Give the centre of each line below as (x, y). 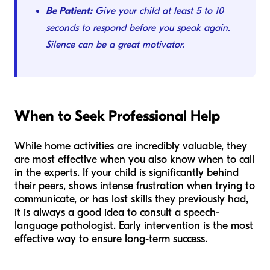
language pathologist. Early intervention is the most (134, 226)
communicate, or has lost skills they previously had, (131, 199)
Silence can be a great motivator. (115, 45)
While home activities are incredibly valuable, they (131, 146)
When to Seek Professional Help (117, 116)
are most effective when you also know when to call (134, 160)
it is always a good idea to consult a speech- (117, 213)
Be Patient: (69, 11)
